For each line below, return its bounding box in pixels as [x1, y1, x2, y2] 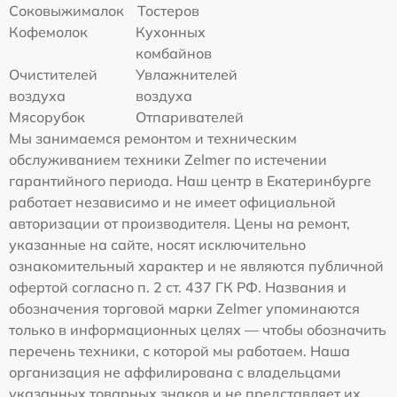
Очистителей [9, 66, 97, 84]
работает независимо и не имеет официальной [9, 193, 336, 212]
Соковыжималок [9, 2, 124, 20]
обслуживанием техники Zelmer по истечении [9, 151, 327, 169]
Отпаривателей [136, 108, 245, 127]
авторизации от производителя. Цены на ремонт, [9, 214, 350, 233]
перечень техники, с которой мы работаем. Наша [9, 342, 350, 361]
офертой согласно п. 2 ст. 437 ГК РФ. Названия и [9, 278, 346, 297]
